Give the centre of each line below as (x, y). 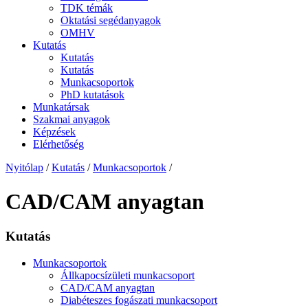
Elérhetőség (58, 144)
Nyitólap (24, 168)
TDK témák (87, 8)
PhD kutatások (92, 95)
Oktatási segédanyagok (111, 21)
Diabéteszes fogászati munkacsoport (139, 300)
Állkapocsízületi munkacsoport (128, 275)
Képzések (54, 132)
